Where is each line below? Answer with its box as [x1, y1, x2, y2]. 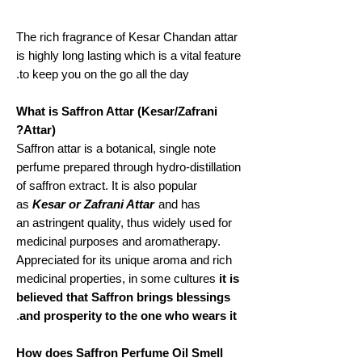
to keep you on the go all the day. [19, 66, 189, 81]
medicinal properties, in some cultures [16, 271, 219, 285]
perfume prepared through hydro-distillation [16, 159, 241, 174]
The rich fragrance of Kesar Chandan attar [16, 29, 238, 44]
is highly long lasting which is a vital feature [16, 48, 241, 62]
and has [158, 196, 200, 211]
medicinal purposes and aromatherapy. [16, 234, 221, 248]
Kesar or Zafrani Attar [32, 196, 154, 211]
